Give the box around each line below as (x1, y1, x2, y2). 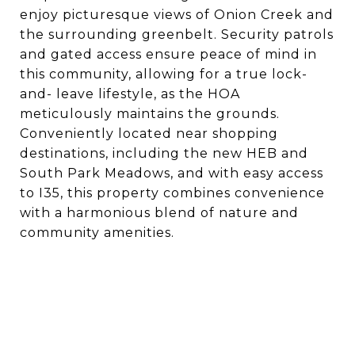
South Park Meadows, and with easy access (20, 166, 323, 181)
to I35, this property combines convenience (20, 185, 325, 200)
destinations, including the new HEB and (20, 146, 308, 161)
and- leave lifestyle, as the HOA (20, 86, 240, 101)
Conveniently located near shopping (20, 126, 278, 141)
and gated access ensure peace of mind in (20, 47, 317, 62)
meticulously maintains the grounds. (20, 106, 280, 121)
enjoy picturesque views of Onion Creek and (20, 7, 334, 22)
